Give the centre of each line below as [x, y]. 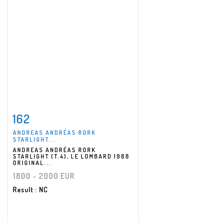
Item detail [44, 116]
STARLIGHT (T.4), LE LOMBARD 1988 [71, 156]
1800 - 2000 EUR [44, 176]
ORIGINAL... [32, 163]
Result [24, 189]
